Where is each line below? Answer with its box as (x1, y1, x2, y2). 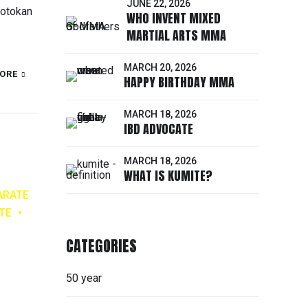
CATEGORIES (66, 234, 137, 257)
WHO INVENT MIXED (126, 9, 221, 28)
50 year (66, 271, 102, 285)
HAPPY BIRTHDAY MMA (124, 73, 234, 92)
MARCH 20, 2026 (124, 61, 197, 73)
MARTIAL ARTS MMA (126, 26, 226, 45)
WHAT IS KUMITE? (124, 166, 212, 186)
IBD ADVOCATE (124, 120, 193, 139)
